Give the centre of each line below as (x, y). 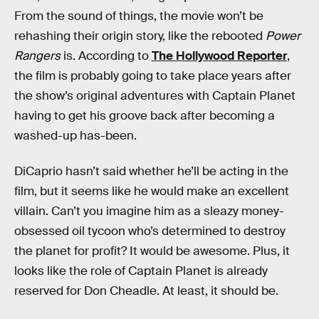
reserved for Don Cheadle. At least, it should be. (146, 291)
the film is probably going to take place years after (153, 76)
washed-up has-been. (75, 136)
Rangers (37, 56)
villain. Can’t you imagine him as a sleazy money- (149, 211)
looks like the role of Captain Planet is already (141, 271)
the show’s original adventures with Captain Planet (155, 96)
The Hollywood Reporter (219, 56)
